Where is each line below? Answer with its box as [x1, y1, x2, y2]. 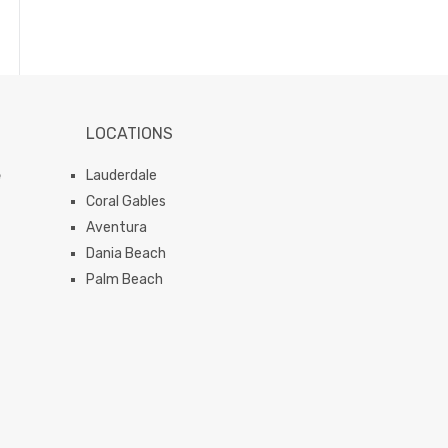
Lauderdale [86, 167, 157, 185]
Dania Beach [86, 245, 166, 263]
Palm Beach [86, 271, 163, 289]
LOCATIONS [86, 124, 173, 144]
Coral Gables [86, 193, 166, 211]
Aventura [86, 219, 147, 237]
